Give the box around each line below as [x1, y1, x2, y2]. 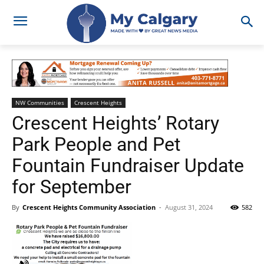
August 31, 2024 [165, 202, 213, 212]
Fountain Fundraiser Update [12, 154, 244, 177]
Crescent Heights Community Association [22, 202, 156, 212]
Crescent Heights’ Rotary [12, 111, 219, 134]
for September [12, 175, 131, 198]
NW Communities [15, 98, 64, 107]
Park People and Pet [12, 133, 180, 156]
